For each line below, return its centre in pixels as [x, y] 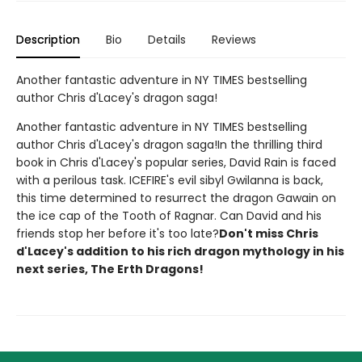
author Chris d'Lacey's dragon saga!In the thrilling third [169, 144]
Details [167, 39]
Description [48, 39]
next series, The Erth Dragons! [110, 269]
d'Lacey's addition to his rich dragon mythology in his [180, 251]
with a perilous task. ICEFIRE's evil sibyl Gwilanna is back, [170, 180]
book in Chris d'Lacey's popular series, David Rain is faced [176, 162]
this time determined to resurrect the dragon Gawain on [176, 198]
